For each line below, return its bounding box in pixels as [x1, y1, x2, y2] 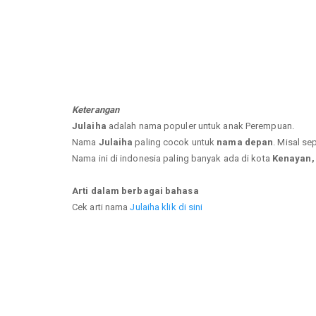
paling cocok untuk [133, 136, 217, 147]
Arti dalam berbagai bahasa [72, 185, 199, 196]
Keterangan [72, 104, 119, 115]
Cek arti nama [72, 201, 130, 212]
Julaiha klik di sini [130, 201, 203, 212]
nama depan [217, 136, 274, 147]
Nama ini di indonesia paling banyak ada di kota [72, 152, 272, 164]
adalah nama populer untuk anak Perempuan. [106, 120, 294, 131]
